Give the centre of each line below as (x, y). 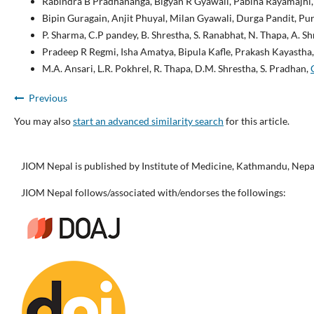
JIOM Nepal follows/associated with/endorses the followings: (153, 193)
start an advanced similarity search (148, 121)
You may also (43, 121)
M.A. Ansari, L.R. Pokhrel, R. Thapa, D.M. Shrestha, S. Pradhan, (176, 69)
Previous (48, 98)
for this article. (256, 121)
